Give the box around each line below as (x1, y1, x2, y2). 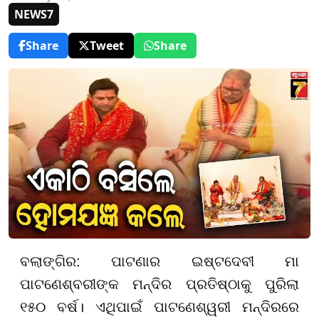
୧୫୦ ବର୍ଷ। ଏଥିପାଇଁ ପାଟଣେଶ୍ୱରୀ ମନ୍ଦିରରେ (20, 298, 299, 315)
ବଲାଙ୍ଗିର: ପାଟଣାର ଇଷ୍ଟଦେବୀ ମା (20, 253, 299, 269)
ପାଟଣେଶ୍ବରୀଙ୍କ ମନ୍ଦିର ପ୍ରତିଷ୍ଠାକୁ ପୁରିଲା (20, 276, 299, 292)
